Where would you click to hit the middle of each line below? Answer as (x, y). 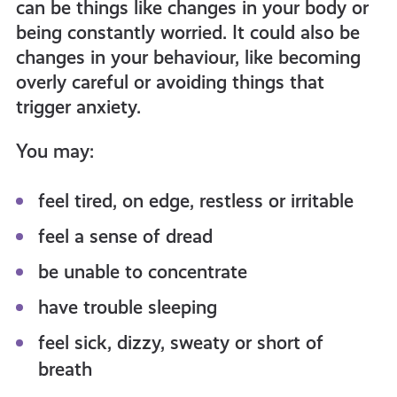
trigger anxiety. (78, 107)
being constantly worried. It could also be (187, 33)
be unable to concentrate (142, 272)
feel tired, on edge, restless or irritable (195, 201)
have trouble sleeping (127, 307)
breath (65, 370)
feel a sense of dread (125, 237)
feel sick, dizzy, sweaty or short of (180, 343)
